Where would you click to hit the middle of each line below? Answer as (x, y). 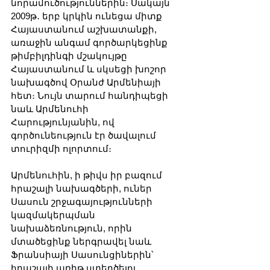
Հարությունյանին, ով (64, 122)
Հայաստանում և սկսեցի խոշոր (90, 69)
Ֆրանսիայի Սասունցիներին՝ (83, 254)
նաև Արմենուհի (51, 108)
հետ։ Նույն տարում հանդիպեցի (91, 95)
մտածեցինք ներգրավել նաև (82, 241)
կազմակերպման (54, 215)
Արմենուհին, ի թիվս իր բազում (88, 175)
